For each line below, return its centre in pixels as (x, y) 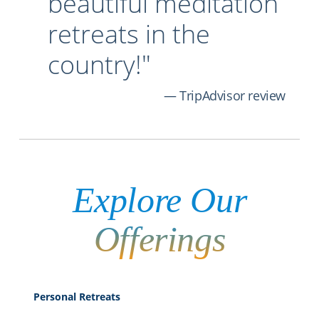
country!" (99, 64)
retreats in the (129, 33)
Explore (127, 200)
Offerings (159, 239)
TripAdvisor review (233, 95)
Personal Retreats (77, 296)
